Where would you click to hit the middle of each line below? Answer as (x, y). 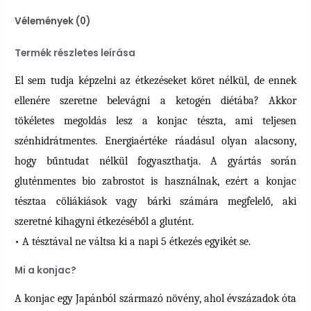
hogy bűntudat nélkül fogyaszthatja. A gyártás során (155, 161)
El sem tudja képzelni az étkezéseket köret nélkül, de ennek (155, 81)
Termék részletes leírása (75, 53)
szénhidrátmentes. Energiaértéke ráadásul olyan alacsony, (155, 141)
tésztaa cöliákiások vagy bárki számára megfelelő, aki (155, 202)
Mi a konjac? (46, 271)
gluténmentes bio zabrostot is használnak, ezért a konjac (155, 182)
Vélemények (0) (53, 22)
